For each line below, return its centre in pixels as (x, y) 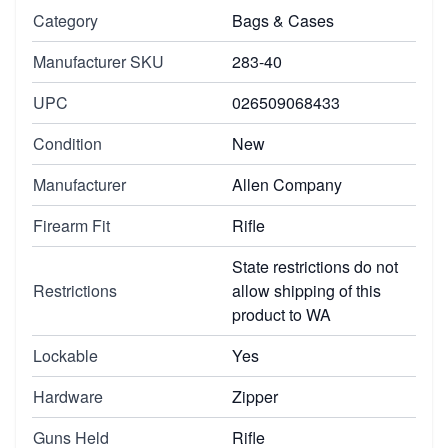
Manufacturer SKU (98, 61)
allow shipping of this (306, 290)
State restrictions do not (315, 266)
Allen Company (287, 184)
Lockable (65, 355)
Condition (67, 143)
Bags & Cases (283, 20)
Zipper (255, 396)
